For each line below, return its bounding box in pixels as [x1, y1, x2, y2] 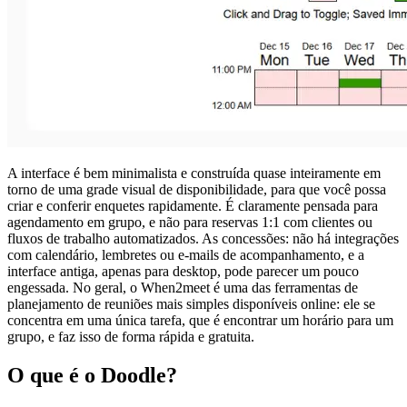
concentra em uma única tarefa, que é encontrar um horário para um [7, 313, 393, 329]
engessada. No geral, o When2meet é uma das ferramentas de [7, 280, 358, 296]
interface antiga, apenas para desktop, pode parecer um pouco [7, 263, 359, 280]
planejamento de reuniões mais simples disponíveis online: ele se [7, 296, 375, 313]
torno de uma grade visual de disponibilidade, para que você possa [7, 182, 386, 198]
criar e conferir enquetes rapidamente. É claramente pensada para [7, 198, 378, 214]
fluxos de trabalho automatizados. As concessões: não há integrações [7, 231, 399, 247]
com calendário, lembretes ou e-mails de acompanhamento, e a [7, 247, 364, 263]
